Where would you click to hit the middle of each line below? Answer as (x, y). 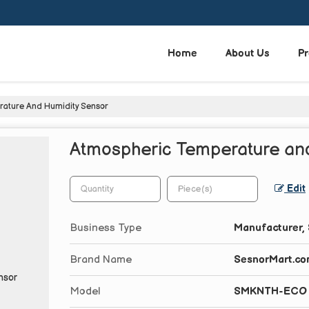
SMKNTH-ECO (270, 291)
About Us (248, 53)
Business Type (106, 228)
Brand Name (101, 259)
